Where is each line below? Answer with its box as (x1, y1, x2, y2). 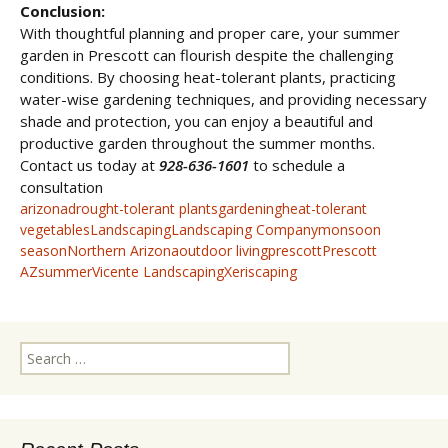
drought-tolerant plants (68, 199, 218, 218)
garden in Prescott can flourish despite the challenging (20, 45, 394, 65)
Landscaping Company (171, 220, 318, 239)
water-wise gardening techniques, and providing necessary (20, 89, 427, 109)
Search (19, 342, 63, 361)
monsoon (318, 220, 381, 239)
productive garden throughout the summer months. (20, 133, 375, 153)
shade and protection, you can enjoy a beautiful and (20, 111, 373, 131)
